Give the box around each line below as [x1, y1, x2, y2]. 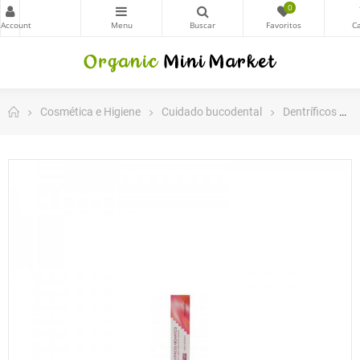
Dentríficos [283, 104, 337, 118]
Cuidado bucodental [162, 104, 262, 118]
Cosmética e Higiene [40, 104, 141, 118]
